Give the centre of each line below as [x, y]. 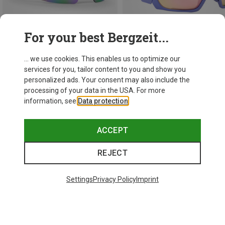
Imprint [147, 179]
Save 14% [18, 70]
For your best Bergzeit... [96, 37]
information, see [51, 101]
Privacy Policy [115, 179]
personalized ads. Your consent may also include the [107, 80]
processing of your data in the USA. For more [95, 90]
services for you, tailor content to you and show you [105, 69]
